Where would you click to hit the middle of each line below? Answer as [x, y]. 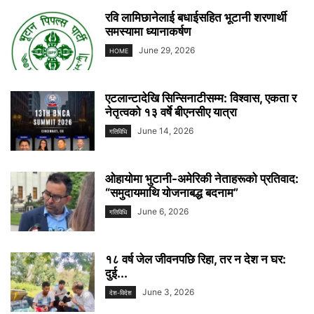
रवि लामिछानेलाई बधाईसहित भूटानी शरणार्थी [196, 17]
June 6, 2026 [163, 211]
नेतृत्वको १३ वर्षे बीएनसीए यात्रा [171, 112]
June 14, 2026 [165, 130]
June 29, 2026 [167, 50]
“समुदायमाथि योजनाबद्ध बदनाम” [172, 192]
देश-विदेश [121, 292]
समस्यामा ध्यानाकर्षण [148, 31]
